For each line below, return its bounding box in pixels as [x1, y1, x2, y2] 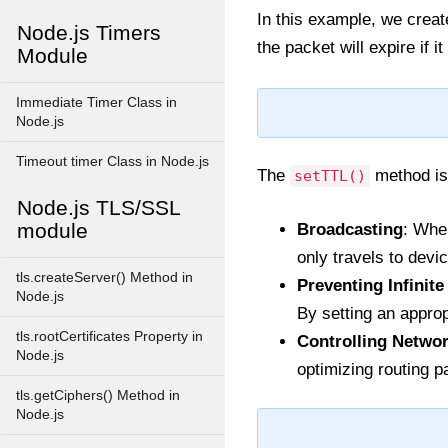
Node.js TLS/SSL [17, 196, 180, 219]
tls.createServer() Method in [16, 270, 193, 285]
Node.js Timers [17, 21, 161, 44]
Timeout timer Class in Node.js [16, 154, 209, 169]
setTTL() [294, 167, 366, 185]
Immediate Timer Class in [16, 95, 177, 110]
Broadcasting [297, 220, 403, 239]
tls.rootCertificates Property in [16, 329, 203, 344]
